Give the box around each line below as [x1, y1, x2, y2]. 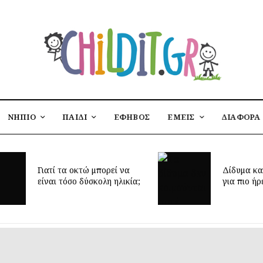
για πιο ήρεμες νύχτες [164, 175, 249, 187]
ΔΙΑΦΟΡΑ [221, 111, 261, 122]
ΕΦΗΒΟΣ [113, 111, 150, 122]
